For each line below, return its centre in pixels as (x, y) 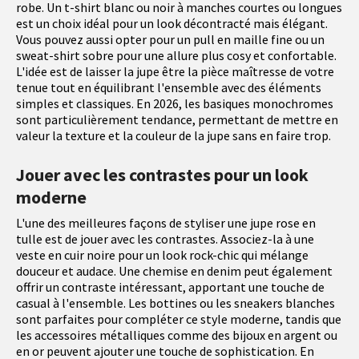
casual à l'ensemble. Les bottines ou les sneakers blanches (175, 303)
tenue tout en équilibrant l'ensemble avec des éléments (169, 88)
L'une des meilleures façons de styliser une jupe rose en (166, 223)
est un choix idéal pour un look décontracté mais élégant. (172, 24)
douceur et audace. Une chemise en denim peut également (174, 271)
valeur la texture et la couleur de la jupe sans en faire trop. (173, 136)
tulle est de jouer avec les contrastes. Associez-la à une (165, 239)
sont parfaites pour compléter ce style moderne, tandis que (179, 319)
